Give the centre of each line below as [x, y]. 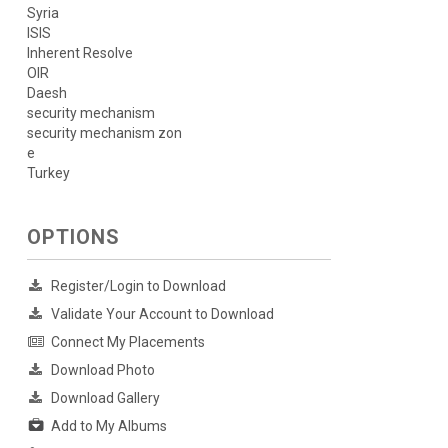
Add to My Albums [108, 426]
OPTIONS [73, 237]
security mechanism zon [104, 133]
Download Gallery [105, 398]
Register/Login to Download [138, 286]
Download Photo [102, 370]
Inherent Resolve [79, 53]
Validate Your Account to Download [162, 314]
